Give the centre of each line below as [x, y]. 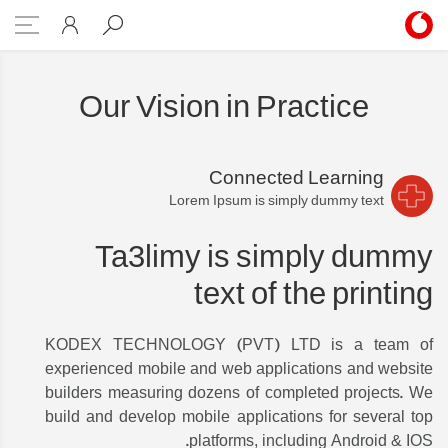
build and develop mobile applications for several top [239, 417]
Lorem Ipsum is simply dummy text [276, 200]
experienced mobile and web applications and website [239, 369]
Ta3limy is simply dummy [264, 257]
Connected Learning [296, 178]
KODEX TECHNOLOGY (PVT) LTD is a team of [239, 345]
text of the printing [313, 294]
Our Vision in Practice [224, 107]
